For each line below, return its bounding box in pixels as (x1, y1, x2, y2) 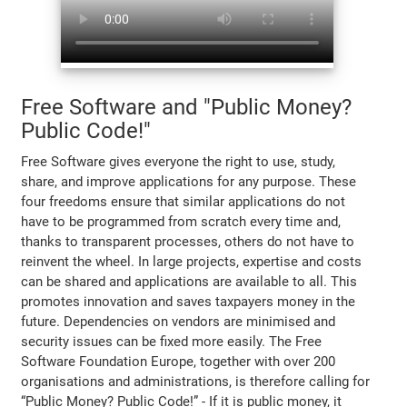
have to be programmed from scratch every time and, (21, 213, 342, 230)
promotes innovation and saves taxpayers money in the (21, 293, 356, 310)
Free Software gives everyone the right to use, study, (21, 153, 336, 170)
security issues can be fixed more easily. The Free (21, 333, 323, 350)
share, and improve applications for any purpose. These (21, 173, 357, 190)
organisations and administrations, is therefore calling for (21, 372, 371, 390)
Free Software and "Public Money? (21, 94, 352, 120)
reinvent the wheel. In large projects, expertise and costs (21, 253, 362, 270)
